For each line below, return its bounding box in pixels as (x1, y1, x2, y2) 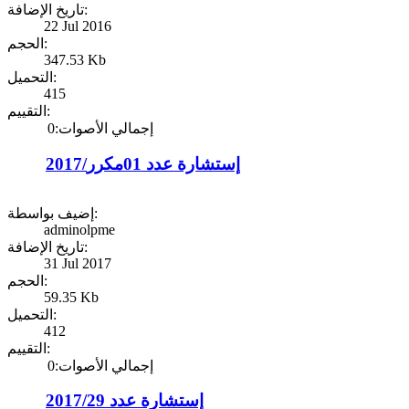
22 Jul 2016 (44, 18, 111, 35)
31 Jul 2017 (44, 255, 111, 271)
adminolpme (44, 221, 115, 237)
